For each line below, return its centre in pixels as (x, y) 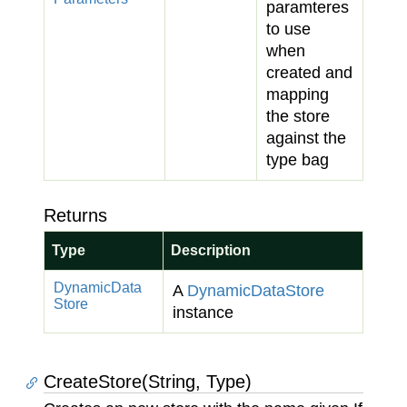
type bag (298, 160)
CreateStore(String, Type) (148, 382)
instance (203, 313)
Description (211, 250)
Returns (75, 215)
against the (306, 138)
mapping (298, 94)
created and (309, 73)
